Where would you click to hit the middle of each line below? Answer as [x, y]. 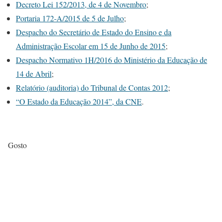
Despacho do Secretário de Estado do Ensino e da [94, 32]
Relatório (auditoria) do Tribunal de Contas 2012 [92, 88]
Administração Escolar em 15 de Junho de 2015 [91, 46]
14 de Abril [34, 74]
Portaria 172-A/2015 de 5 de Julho [70, 18]
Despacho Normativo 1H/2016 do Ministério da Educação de [111, 60]
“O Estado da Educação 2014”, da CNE [79, 102]
